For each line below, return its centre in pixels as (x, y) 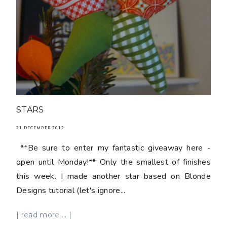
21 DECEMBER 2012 (40, 128)
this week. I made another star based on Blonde (113, 176)
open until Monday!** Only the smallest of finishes (113, 162)
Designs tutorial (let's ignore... (71, 190)
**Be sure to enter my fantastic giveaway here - (113, 148)
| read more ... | (44, 215)
